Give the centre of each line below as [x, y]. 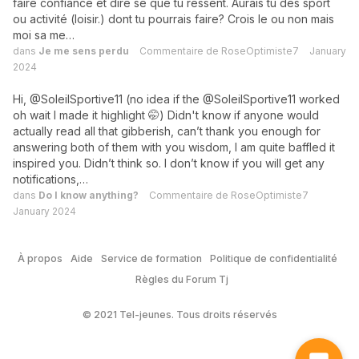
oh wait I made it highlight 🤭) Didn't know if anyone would [166, 115]
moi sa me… [44, 35]
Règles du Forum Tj [182, 279]
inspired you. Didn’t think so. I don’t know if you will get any [169, 163]
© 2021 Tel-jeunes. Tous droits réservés [179, 315]
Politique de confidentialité [274, 258]
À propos [40, 258]
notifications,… [50, 179]
